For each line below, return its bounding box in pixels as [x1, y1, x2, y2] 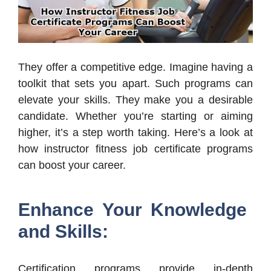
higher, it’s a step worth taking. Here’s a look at [18, 126, 253, 139]
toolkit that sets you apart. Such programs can [18, 77, 253, 90]
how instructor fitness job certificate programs [18, 142, 253, 155]
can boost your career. [18, 158, 126, 171]
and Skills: [18, 221, 108, 241]
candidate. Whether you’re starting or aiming [18, 109, 253, 122]
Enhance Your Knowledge [18, 199, 247, 220]
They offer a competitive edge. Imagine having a [18, 60, 253, 73]
